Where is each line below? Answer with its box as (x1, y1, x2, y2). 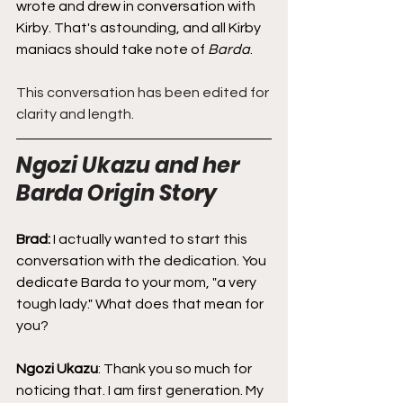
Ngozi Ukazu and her (16, 149, 244, 180)
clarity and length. (16, 106, 134, 121)
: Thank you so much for (98, 361, 255, 376)
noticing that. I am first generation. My (16, 382, 266, 398)
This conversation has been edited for (16, 85, 272, 100)
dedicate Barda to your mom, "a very (16, 274, 259, 290)
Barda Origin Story (16, 177, 217, 208)
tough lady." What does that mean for (16, 296, 266, 311)
